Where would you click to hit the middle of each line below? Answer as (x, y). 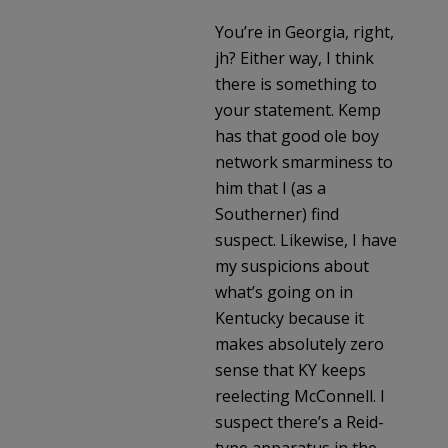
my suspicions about (292, 265)
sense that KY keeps (290, 369)
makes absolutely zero (299, 343)
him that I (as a (270, 187)
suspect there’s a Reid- (299, 421)
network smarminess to (304, 161)
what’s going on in (284, 291)
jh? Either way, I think (294, 57)
